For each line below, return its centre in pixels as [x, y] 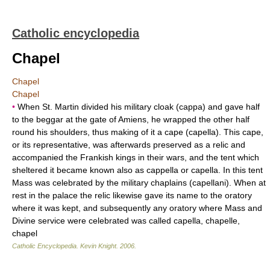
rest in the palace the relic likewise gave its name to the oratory [132, 195]
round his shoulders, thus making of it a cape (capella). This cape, [138, 132]
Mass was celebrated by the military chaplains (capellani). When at [139, 183]
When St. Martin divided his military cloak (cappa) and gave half [137, 107]
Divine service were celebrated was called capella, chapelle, [126, 221]
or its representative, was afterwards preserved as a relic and [129, 145]
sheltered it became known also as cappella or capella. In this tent [137, 170]
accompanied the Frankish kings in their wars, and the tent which [136, 157]
